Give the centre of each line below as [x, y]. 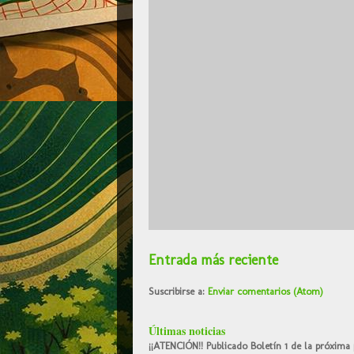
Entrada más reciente [213, 260]
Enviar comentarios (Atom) [265, 291]
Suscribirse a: [178, 291]
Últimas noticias [186, 330]
